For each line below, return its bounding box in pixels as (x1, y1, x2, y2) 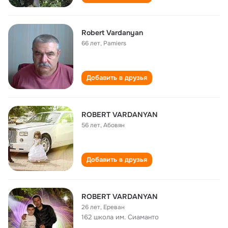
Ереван (103, 203, 125, 211)
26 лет (81, 203, 100, 211)
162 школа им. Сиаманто (81, 213, 159, 221)
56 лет (81, 121, 100, 129)
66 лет (81, 39, 100, 47)
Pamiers (103, 39, 126, 47)
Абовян (103, 121, 125, 129)
